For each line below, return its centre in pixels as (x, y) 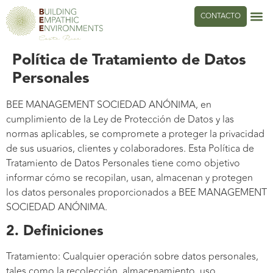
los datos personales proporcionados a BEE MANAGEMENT (136, 192)
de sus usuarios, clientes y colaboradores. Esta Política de (130, 148)
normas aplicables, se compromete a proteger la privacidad (135, 134)
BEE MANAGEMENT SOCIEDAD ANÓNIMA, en (109, 105)
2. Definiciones (55, 231)
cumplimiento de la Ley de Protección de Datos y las (120, 119)
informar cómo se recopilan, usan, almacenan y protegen (129, 178)
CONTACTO (220, 16)
